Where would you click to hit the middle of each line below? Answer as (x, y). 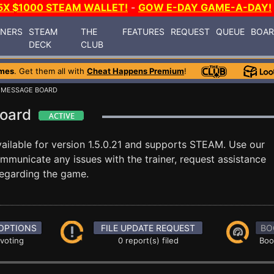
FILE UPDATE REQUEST (148, 228)
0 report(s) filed (148, 240)
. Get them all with (50, 71)
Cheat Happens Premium (135, 71)
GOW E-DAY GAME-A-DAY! (205, 7)
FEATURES (144, 31)
